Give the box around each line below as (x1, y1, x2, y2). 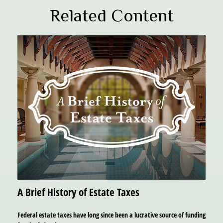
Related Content (50, 5, 173, 25)
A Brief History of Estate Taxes (17, 184, 139, 199)
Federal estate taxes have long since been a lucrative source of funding (17, 210, 206, 220)
